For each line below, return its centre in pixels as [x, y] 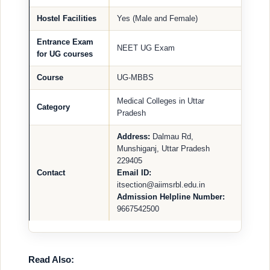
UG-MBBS [135, 77]
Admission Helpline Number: [171, 196]
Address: [135, 136]
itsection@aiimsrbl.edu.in [161, 184]
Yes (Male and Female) [157, 18]
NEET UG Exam [146, 48]
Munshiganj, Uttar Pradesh [163, 148]
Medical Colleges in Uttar [161, 101]
